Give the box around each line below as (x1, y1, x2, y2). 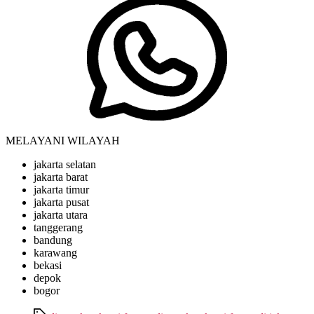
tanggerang (34, 221, 83, 234)
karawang (34, 247, 77, 259)
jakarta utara (34, 209, 88, 221)
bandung (34, 234, 72, 247)
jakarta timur (34, 184, 89, 196)
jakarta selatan (34, 158, 96, 171)
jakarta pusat (34, 196, 89, 209)
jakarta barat (34, 171, 88, 184)
